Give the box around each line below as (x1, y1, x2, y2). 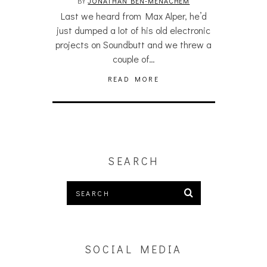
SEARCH (108, 154, 159, 168)
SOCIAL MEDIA (84, 242, 183, 256)
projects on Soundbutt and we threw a (55, 38, 212, 51)
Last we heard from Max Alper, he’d (60, 10, 207, 22)
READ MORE (107, 74, 160, 83)
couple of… (112, 52, 155, 65)
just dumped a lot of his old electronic (57, 24, 210, 36)
